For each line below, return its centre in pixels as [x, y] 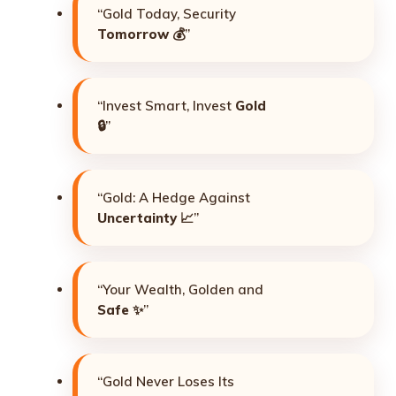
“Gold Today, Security [167, 13]
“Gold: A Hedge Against [174, 197]
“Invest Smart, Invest [166, 105]
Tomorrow [133, 34]
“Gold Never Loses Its [166, 381]
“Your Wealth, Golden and [180, 289]
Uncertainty [137, 217]
